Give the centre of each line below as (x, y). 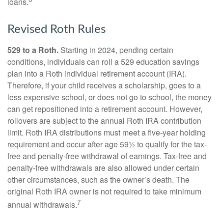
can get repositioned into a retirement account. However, (105, 109)
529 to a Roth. (33, 50)
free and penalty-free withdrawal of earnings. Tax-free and (107, 156)
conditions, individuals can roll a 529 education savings (103, 61)
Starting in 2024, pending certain (116, 50)
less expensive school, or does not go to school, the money (110, 97)
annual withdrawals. (42, 205)
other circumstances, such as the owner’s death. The (98, 179)
